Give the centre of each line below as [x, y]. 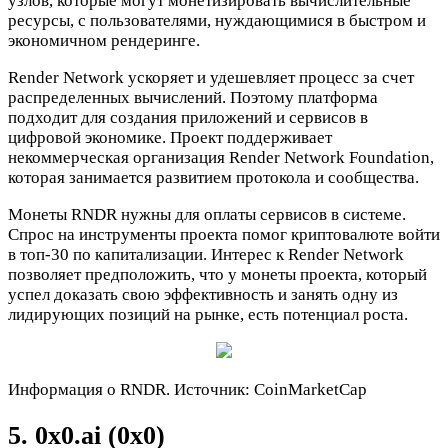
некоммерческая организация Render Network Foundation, [221, 158]
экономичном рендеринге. [104, 41]
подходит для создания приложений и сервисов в [188, 118]
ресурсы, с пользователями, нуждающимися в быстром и [217, 21]
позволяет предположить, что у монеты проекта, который [217, 275]
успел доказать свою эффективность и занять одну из [203, 295]
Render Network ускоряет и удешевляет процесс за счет [211, 78]
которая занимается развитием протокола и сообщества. [213, 178]
